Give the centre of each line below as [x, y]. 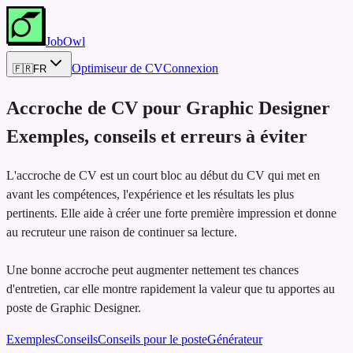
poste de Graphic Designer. [74, 307]
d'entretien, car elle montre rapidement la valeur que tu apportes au [171, 288]
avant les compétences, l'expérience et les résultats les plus [150, 194]
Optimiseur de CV [117, 68]
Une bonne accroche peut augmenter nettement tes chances [152, 269]
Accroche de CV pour [94, 108]
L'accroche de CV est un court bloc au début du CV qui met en [163, 175]
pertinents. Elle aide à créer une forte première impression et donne [171, 213]
